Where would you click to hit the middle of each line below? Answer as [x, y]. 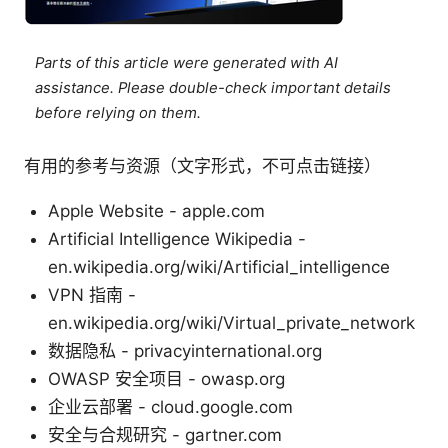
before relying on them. [118, 113]
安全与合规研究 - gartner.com [165, 435]
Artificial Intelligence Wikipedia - [177, 239]
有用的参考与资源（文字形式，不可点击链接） [202, 166]
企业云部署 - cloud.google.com [170, 407]
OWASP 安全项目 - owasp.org [166, 379]
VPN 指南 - [92, 295]
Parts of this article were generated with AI [187, 63]
